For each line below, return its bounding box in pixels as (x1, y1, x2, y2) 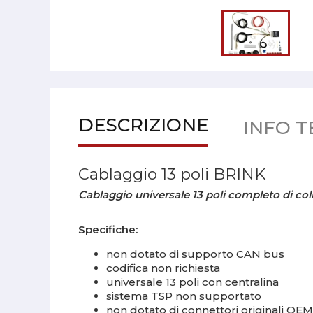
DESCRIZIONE (78, 114, 208, 136)
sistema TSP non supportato (106, 289, 261, 303)
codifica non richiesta (106, 261, 220, 275)
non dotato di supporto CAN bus (106, 247, 284, 261)
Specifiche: (78, 223, 138, 236)
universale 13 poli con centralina (106, 275, 279, 289)
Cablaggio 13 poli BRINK (78, 164, 265, 184)
